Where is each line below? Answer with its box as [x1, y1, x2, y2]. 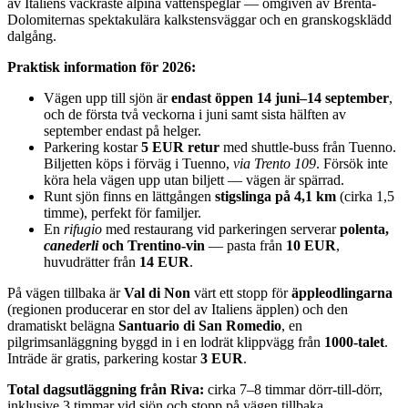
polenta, [340, 221, 389, 238]
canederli [44, 238, 98, 254]
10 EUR [286, 238, 336, 254]
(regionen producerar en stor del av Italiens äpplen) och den [7, 301, 348, 318]
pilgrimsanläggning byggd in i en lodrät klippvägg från [7, 334, 324, 351]
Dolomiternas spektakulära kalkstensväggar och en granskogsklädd [7, 12, 392, 28]
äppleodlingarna [291, 285, 393, 301]
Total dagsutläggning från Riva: [7, 382, 204, 398]
